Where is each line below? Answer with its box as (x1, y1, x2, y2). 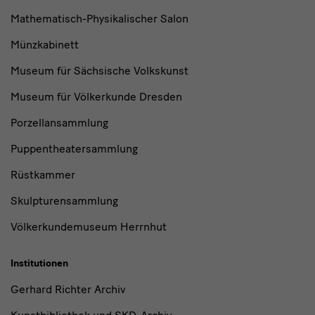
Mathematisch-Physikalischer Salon (11, 12, 188, 26)
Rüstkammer (11, 168, 75, 182)
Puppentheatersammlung (11, 142, 138, 156)
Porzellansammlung (11, 116, 108, 130)
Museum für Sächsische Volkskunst (11, 64, 188, 78)
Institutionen (11, 257, 68, 270)
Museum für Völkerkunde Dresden (11, 90, 182, 104)
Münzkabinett (11, 38, 79, 52)
